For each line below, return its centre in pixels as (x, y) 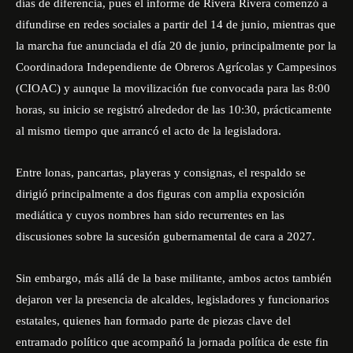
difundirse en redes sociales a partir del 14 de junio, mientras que (176, 24)
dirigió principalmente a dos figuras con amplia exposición (160, 194)
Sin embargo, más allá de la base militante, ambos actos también (174, 278)
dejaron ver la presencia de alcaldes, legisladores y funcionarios (173, 299)
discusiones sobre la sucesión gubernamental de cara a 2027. (165, 236)
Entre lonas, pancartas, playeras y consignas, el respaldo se (161, 173)
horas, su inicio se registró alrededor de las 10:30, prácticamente (174, 110)
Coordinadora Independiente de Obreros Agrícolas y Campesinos (176, 67)
